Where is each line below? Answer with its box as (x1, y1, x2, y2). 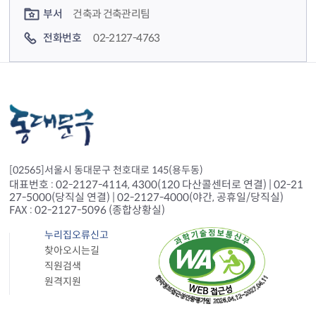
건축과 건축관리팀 (73, 7, 150, 20)
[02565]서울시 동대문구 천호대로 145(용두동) (9, 164, 204, 176)
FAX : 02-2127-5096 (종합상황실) (9, 203, 166, 217)
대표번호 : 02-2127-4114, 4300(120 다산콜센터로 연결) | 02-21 (9, 178, 304, 191)
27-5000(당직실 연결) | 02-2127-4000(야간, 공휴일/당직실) (9, 190, 284, 204)
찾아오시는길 (44, 244, 100, 257)
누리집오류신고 (44, 229, 109, 241)
